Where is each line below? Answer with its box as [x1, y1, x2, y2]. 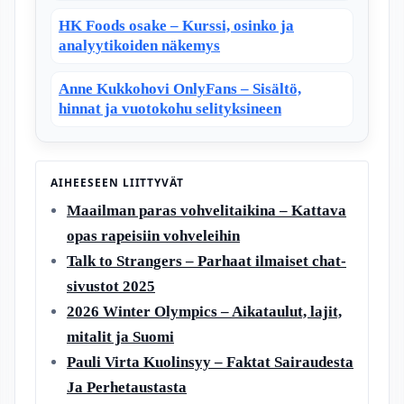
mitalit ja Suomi [67, 327, 174, 345]
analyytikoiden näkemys [59, 36, 220, 54]
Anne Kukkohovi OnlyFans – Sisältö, [59, 79, 301, 97]
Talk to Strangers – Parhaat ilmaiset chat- [67, 252, 346, 270]
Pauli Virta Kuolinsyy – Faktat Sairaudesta [67, 353, 353, 371]
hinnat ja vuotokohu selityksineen [59, 99, 281, 117]
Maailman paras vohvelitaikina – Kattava [67, 201, 346, 219]
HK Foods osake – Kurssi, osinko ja [59, 16, 294, 34]
